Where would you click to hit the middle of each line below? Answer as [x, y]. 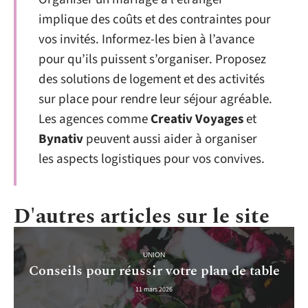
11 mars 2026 [154, 289]
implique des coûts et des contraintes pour [155, 20]
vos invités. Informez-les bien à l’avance [146, 40]
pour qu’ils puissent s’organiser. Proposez [152, 60]
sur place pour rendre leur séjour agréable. [155, 100]
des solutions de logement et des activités [152, 80]
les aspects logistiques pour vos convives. [152, 159]
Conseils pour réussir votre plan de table [154, 271]
